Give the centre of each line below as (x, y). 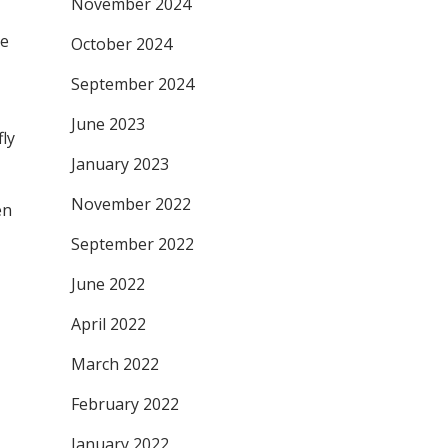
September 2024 (132, 84)
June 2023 (108, 124)
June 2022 (108, 284)
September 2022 (132, 244)
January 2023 (120, 164)
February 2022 (125, 404)
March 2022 (115, 364)
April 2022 (108, 324)
